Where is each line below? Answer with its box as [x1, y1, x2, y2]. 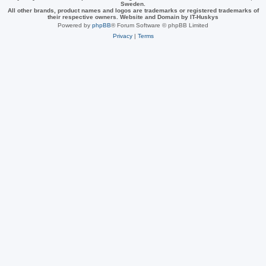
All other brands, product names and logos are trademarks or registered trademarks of [7, 7, 259, 14]
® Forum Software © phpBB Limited [111, 22, 208, 29]
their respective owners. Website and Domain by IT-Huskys [47, 14, 218, 21]
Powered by [58, 22, 92, 29]
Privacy [112, 33, 132, 40]
